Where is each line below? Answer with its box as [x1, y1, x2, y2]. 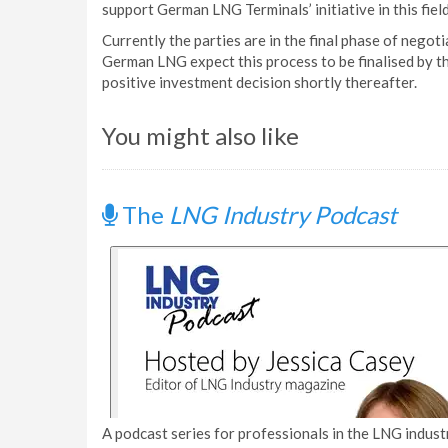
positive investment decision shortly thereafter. [102, 73, 417, 91]
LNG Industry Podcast [169, 200, 397, 229]
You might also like [102, 121, 299, 150]
